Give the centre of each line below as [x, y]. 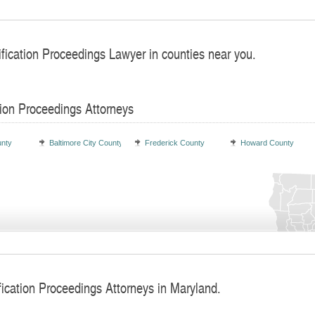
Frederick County [175, 143]
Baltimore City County [86, 143]
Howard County [267, 143]
